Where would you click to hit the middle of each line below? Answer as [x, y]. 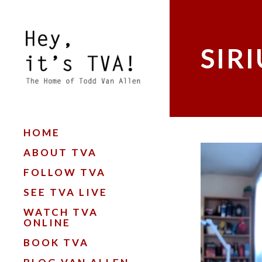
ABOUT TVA [60, 152]
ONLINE [47, 223]
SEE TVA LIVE [65, 192]
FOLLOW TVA [65, 172]
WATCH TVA [61, 212]
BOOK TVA [56, 242]
